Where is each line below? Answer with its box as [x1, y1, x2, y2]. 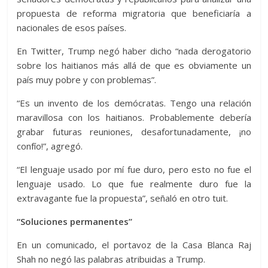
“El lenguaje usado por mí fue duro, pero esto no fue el [17, 163, 251, 176]
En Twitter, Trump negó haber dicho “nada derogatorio [17, 45, 251, 57]
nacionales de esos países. [17, 22, 127, 34]
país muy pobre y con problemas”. [17, 74, 157, 86]
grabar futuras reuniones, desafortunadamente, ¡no [17, 126, 251, 138]
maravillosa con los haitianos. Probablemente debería [17, 111, 251, 124]
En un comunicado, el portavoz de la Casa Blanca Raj [17, 239, 251, 251]
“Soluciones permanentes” [17, 215, 133, 228]
